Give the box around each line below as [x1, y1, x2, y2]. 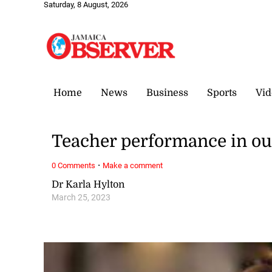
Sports [207, 87, 237, 98]
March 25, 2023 [52, 192, 111, 203]
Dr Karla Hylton [52, 178, 125, 190]
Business [146, 87, 188, 98]
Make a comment [103, 160, 163, 170]
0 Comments [52, 160, 96, 170]
